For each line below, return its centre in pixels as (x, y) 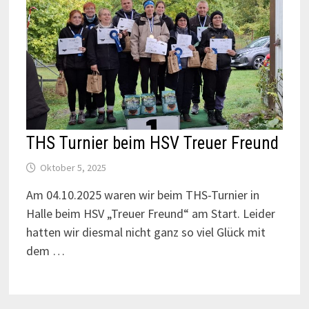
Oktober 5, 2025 (73, 168)
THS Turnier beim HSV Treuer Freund (152, 143)
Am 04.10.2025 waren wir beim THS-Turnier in (142, 195)
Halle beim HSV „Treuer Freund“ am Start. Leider (150, 214)
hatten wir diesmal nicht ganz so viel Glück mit (146, 232)
